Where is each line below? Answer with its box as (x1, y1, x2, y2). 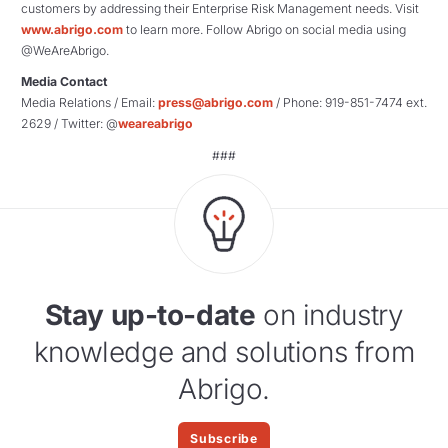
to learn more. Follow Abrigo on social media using (123, 21, 406, 37)
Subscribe (190, 430, 258, 446)
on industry (255, 297, 404, 332)
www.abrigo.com (21, 21, 123, 37)
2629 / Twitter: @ (21, 116, 118, 132)
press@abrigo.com (158, 95, 273, 111)
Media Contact (21, 74, 107, 90)
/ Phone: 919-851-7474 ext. (273, 95, 427, 111)
